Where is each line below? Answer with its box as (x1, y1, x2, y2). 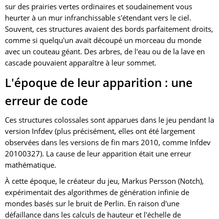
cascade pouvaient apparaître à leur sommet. (5, 58, 156, 67)
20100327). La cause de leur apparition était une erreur (5, 149, 191, 158)
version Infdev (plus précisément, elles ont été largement (5, 126, 195, 136)
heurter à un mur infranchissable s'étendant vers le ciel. (5, 13, 191, 22)
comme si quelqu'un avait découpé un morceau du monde (5, 35, 201, 45)
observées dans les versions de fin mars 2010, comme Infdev (5, 137, 211, 147)
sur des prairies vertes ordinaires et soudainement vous (5, 1, 192, 11)
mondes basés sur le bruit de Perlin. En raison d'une (5, 198, 179, 208)
